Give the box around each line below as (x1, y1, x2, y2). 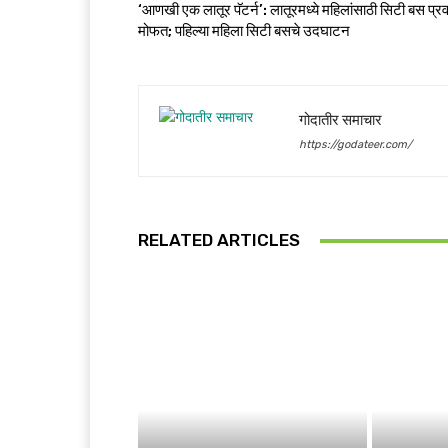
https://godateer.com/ (299, 138, 412, 151)
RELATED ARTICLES (138, 230, 300, 250)
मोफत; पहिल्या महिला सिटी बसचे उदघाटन (138, 22, 350, 40)
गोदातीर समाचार (299, 111, 382, 129)
